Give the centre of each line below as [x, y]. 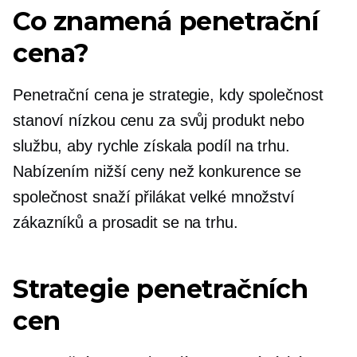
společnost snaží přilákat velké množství [154, 197]
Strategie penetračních [161, 289]
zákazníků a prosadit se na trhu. [126, 222]
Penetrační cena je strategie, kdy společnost [168, 95]
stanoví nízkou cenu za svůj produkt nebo [159, 120]
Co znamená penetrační [166, 21]
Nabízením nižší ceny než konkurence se [157, 171]
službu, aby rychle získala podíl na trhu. [151, 146]
